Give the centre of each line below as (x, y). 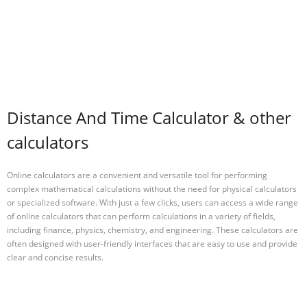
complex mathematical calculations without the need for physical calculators (152, 188)
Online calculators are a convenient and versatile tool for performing (137, 175)
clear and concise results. (55, 257)
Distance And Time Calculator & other (149, 118)
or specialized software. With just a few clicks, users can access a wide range (152, 202)
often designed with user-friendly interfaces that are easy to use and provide (152, 243)
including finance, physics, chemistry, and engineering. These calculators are (152, 230)
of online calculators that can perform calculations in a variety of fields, (141, 216)
